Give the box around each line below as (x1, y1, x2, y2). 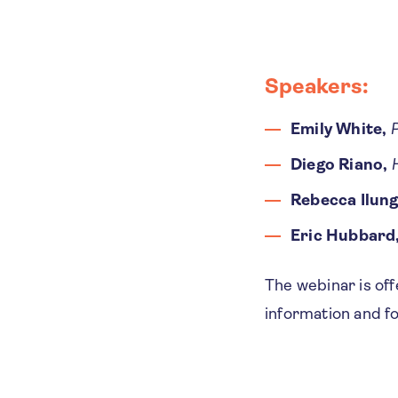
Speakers (264, 73, 362, 99)
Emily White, (290, 119, 387, 138)
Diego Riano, (290, 155, 388, 173)
